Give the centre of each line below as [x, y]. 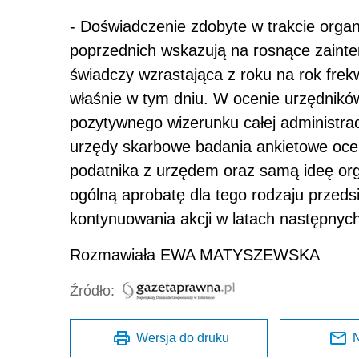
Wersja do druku [183, 338]
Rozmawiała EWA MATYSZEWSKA [195, 255]
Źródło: [92, 291]
